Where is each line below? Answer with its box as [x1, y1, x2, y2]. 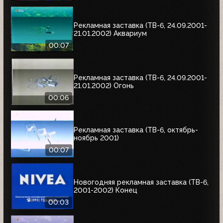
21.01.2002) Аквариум [74, 29, 147, 38]
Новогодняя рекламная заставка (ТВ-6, [74, 178, 209, 187]
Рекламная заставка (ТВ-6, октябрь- [74, 126, 198, 134]
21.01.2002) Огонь [74, 82, 134, 90]
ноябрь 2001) [74, 134, 119, 142]
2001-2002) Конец [74, 186, 137, 195]
